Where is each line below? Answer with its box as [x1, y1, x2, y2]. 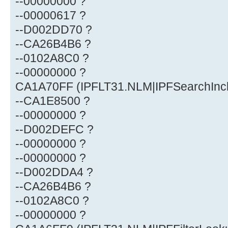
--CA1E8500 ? [15, 94, 90, 108]
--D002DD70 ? [15, 23, 92, 37]
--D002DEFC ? [15, 123, 94, 136]
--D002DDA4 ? [15, 165, 93, 179]
